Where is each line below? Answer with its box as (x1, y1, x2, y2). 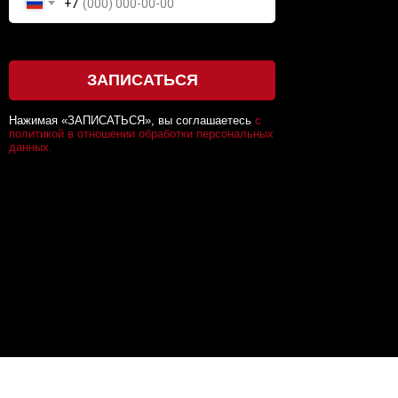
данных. (9, 140, 52, 154)
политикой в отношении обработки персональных (9, 127, 274, 140)
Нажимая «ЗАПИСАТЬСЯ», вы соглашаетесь (9, 114, 255, 127)
